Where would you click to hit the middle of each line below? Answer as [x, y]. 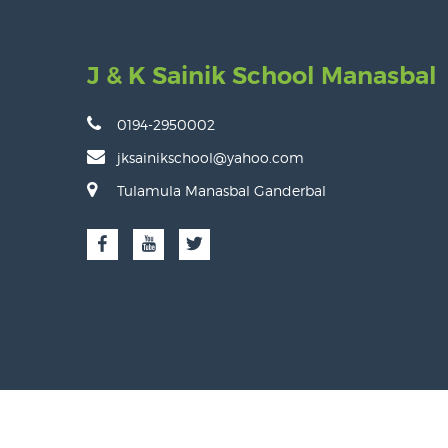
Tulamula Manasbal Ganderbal [221, 190]
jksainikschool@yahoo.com [210, 157]
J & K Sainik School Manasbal [262, 76]
